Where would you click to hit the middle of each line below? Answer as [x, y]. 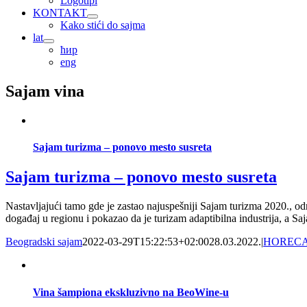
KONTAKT [60, 13]
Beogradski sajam [44, 242]
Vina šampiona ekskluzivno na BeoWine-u [131, 292]
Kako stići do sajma [103, 25]
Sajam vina [45, 91]
